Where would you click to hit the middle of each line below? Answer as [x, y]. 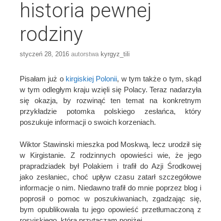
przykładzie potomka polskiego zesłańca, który [110, 111]
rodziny [51, 34]
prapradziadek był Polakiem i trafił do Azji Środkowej [110, 166]
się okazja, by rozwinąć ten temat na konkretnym [110, 101]
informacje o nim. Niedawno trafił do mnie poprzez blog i [110, 187]
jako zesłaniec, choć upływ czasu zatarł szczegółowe [110, 177]
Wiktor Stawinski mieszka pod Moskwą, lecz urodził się [110, 144]
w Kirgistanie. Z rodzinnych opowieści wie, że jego [110, 155]
